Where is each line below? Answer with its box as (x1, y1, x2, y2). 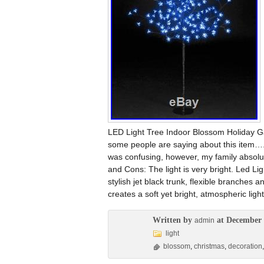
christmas (194, 242, 225, 250)
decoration (228, 242, 262, 250)
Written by (153, 216, 194, 225)
